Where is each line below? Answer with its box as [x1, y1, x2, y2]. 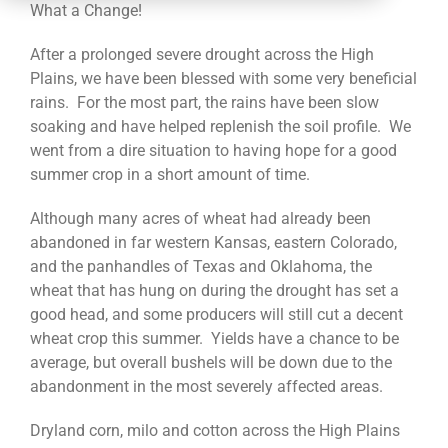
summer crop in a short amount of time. [29, 165, 310, 185]
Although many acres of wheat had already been [29, 209, 371, 229]
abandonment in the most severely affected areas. [29, 377, 383, 397]
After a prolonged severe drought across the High [29, 45, 374, 65]
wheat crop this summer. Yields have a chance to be [29, 329, 399, 349]
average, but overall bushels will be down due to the [29, 353, 392, 373]
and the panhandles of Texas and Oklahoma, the [29, 257, 372, 277]
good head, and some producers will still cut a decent [29, 305, 403, 325]
